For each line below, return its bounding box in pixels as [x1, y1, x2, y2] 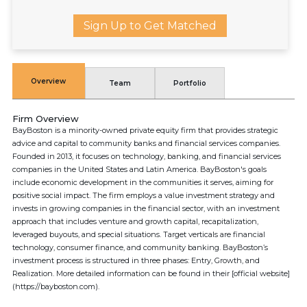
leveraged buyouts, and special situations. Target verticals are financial [12, 230, 265, 239]
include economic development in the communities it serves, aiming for [12, 177, 273, 187]
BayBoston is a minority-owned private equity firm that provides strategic [12, 125, 278, 135]
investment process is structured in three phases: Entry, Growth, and [12, 256, 260, 265]
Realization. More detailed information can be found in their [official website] [12, 269, 290, 278]
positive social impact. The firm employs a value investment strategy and [12, 191, 275, 200]
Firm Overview [12, 113, 79, 124]
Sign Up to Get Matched [84, 19, 217, 32]
